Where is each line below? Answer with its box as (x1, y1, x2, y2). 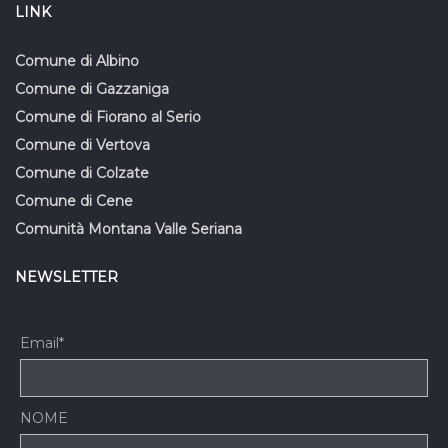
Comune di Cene (15, 192, 133, 211)
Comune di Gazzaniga (15, 80, 169, 99)
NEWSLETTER (15, 268, 118, 287)
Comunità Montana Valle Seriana (15, 220, 242, 239)
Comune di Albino (15, 52, 139, 71)
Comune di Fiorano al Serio (15, 108, 201, 127)
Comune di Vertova (15, 136, 150, 155)
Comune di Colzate (15, 164, 149, 183)
